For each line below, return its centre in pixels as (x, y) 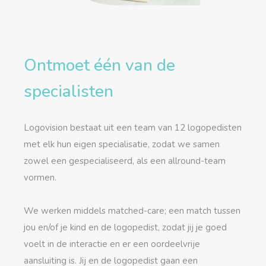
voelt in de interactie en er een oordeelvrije (112, 244)
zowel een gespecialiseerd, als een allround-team (125, 161)
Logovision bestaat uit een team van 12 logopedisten (133, 128)
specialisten (69, 91)
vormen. (40, 178)
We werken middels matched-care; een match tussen (132, 211)
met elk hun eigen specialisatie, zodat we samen (122, 144)
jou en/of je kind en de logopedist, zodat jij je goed (125, 227)
